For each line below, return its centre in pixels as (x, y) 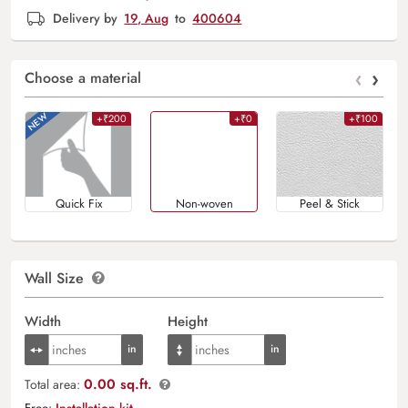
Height (187, 321)
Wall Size (56, 278)
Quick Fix (78, 203)
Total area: (54, 384)
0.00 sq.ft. (118, 384)
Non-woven (204, 203)
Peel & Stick (330, 203)
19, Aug (147, 19)
